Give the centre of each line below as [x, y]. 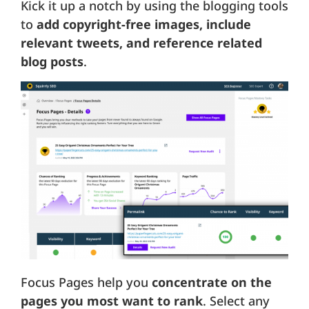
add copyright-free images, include [144, 24]
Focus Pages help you [86, 282]
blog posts [52, 62]
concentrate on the [212, 282]
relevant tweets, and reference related [141, 43]
